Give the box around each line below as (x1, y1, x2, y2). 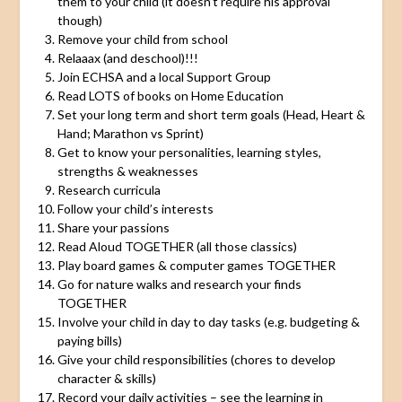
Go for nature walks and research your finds (57, 275, 301, 292)
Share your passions (57, 219, 170, 235)
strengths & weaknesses (57, 162, 198, 179)
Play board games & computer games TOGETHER (57, 257, 336, 273)
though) (57, 12, 102, 28)
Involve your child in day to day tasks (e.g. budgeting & (57, 313, 360, 329)
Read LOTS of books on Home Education (57, 87, 284, 103)
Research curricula (57, 181, 161, 197)
